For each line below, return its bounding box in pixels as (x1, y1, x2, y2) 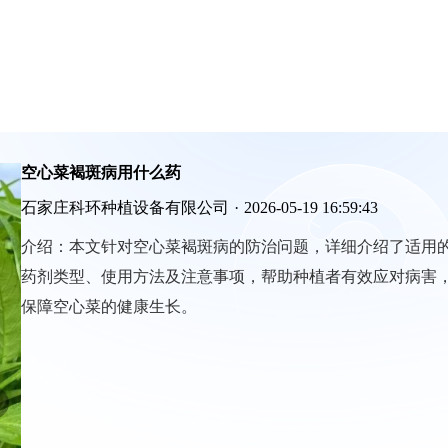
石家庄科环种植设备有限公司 (21, 199, 229, 216)
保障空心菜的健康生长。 (21, 298, 197, 315)
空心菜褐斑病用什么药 (21, 164, 181, 181)
